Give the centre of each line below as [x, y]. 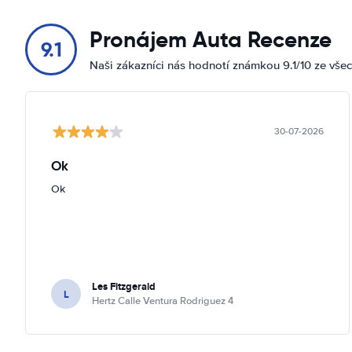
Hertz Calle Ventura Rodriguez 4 [163, 301]
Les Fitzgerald [124, 286]
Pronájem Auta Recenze [211, 40]
